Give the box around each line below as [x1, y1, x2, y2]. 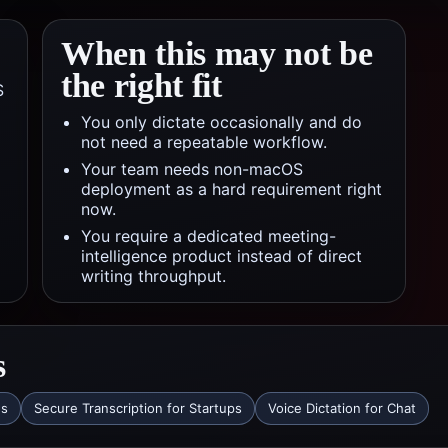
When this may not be [61, 35, 373, 72]
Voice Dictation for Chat [268, 400, 416, 416]
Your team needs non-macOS [81, 159, 303, 179]
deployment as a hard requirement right [81, 179, 382, 199]
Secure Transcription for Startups [34, 400, 242, 416]
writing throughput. [81, 266, 226, 286]
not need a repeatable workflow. [81, 132, 327, 152]
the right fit [61, 67, 222, 104]
